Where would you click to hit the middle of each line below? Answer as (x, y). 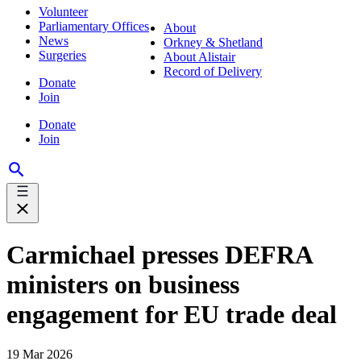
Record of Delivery (213, 71)
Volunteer (63, 11)
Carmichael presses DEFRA (159, 255)
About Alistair (199, 57)
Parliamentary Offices (94, 26)
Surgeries (62, 55)
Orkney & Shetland (213, 42)
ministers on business (123, 285)
